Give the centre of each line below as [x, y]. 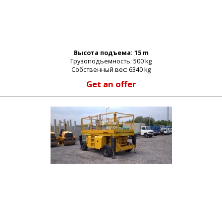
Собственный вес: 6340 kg [111, 70]
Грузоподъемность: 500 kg [111, 61]
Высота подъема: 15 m [111, 53]
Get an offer [111, 84]
